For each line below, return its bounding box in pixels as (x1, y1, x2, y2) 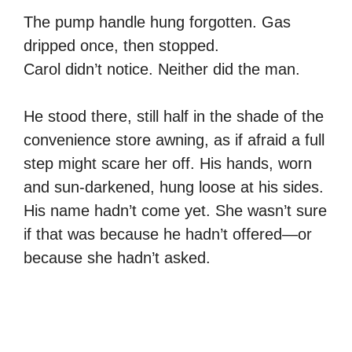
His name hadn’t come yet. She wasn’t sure (24, 201, 327, 219)
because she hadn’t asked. (24, 248, 211, 266)
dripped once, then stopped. (24, 36, 219, 54)
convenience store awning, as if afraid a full (24, 130, 324, 148)
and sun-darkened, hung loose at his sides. (24, 178, 324, 196)
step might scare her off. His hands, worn (24, 154, 312, 172)
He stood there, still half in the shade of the (24, 107, 324, 125)
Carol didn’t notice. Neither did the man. (24, 60, 300, 78)
